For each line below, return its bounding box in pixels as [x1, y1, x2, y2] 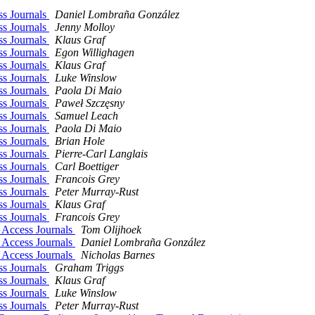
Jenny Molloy [55, 21, 115, 34]
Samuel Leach [55, 110, 118, 122]
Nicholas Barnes [81, 249, 155, 262]
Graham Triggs [55, 262, 124, 274]
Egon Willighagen [55, 46, 134, 59]
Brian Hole [55, 135, 105, 148]
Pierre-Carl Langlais [55, 148, 148, 160]
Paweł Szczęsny [55, 97, 124, 110]
